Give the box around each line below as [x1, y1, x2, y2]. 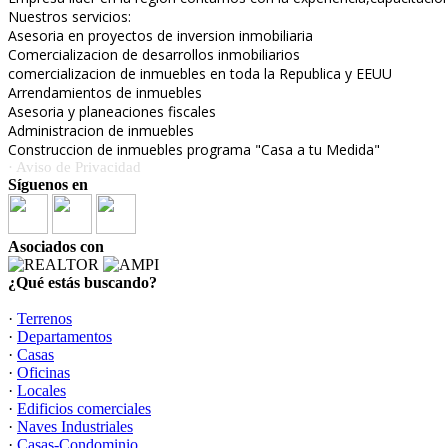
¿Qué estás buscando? [8, 274, 157, 292]
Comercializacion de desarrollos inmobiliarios [8, 45, 300, 65]
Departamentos [17, 328, 112, 346]
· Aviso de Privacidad [8, 159, 141, 176]
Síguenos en [8, 176, 88, 194]
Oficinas [17, 364, 70, 382]
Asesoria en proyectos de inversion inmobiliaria [8, 26, 313, 46]
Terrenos [17, 310, 72, 328]
